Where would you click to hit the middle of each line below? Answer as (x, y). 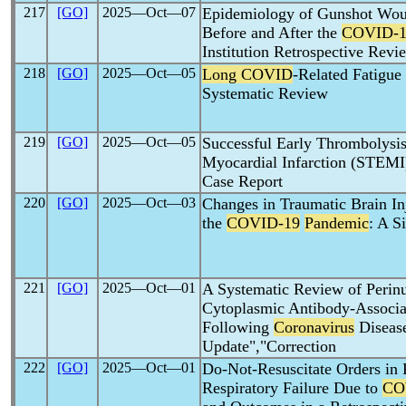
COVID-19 (263, 223)
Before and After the (272, 33)
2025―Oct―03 (149, 203)
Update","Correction (269, 346)
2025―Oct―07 (149, 12)
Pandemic (337, 223)
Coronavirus (314, 327)
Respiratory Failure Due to (292, 388)
